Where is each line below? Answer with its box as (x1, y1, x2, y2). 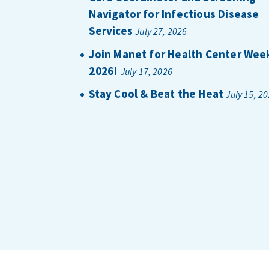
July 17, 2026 (120, 65, 173, 77)
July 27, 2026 (135, 25, 187, 38)
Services (89, 23, 133, 38)
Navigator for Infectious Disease (89, 7, 259, 22)
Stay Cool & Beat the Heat (89, 86, 224, 101)
